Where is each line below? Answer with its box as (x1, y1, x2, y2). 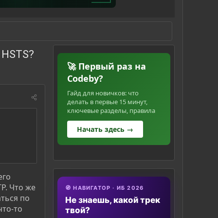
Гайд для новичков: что (67, 89, 139, 98)
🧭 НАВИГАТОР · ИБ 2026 (65, 184, 144, 192)
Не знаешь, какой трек (65, 195, 160, 205)
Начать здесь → (77, 125, 133, 134)
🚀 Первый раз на (67, 60, 146, 73)
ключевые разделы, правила (67, 106, 155, 115)
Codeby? (67, 73, 103, 85)
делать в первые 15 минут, (67, 97, 147, 107)
